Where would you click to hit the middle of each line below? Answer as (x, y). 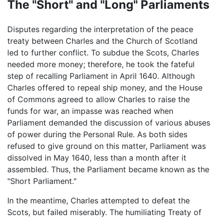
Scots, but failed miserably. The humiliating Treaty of (104, 212)
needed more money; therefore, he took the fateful (101, 64)
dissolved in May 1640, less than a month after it (97, 157)
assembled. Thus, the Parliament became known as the (108, 169)
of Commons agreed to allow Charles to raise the (99, 99)
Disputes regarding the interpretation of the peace (100, 29)
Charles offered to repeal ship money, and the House (105, 87)
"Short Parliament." (42, 181)
